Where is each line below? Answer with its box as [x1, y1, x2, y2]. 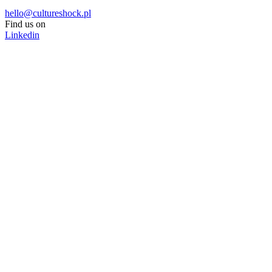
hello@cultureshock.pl [5, 7, 91, 18]
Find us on [5, 18, 46, 29]
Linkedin [5, 29, 39, 40]
